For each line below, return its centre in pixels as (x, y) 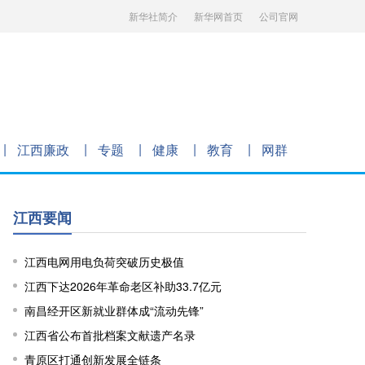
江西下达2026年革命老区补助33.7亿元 (123, 286)
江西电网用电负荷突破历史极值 (104, 262)
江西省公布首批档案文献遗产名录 (110, 335)
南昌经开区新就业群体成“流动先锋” (114, 310)
